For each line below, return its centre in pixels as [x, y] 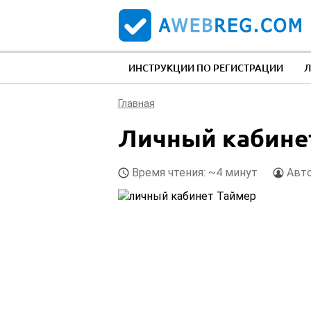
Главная [136, 104]
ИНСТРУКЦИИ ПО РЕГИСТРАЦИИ [205, 68]
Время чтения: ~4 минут [194, 173]
